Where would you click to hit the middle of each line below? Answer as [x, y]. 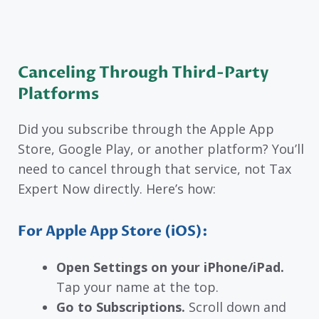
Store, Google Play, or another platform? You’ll [161, 148]
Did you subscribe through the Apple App [146, 129]
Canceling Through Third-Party [143, 72]
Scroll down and [236, 307]
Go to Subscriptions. [121, 307]
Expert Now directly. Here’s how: [117, 188]
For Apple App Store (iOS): [113, 231]
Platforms [58, 94]
